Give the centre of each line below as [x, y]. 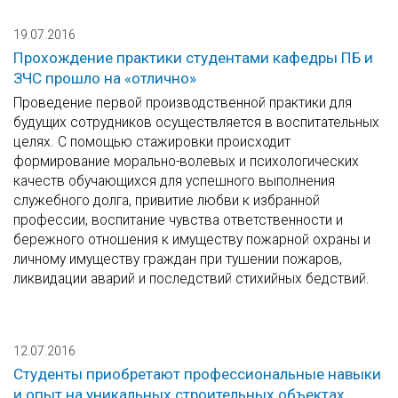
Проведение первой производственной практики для [183, 103]
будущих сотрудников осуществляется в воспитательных [196, 123]
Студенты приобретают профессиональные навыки [197, 374]
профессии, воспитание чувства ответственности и [178, 220]
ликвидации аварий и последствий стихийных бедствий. [191, 279]
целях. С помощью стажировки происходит [152, 142]
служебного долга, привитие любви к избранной [167, 201]
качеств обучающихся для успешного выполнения [174, 181]
